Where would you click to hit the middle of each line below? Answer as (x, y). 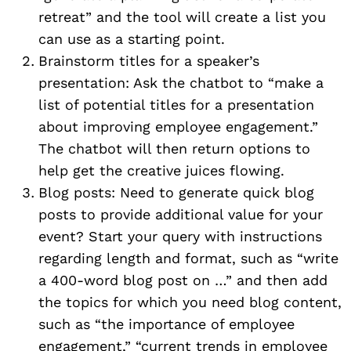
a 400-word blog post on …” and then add (183, 280)
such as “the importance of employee (166, 324)
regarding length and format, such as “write (188, 258)
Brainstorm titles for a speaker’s (149, 60)
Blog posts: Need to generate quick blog (176, 192)
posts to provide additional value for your (181, 214)
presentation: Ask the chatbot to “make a (181, 82)
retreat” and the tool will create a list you (182, 16)
